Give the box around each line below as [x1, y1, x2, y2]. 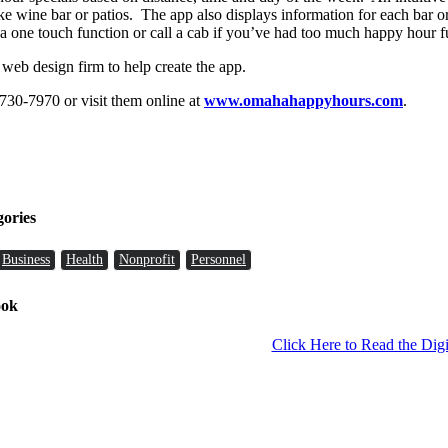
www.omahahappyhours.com [204, 91, 403, 109]
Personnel [191, 251, 246, 267]
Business [2, 251, 50, 267]
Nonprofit [119, 251, 175, 267]
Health [66, 251, 103, 267]
